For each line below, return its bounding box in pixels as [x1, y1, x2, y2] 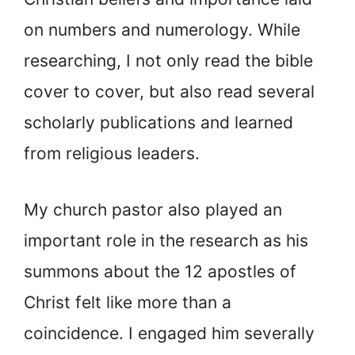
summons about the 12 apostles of [24, 261, 296, 281]
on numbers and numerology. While [24, 20, 300, 40]
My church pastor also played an [24, 199, 282, 219]
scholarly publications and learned [24, 113, 293, 133]
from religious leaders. [24, 143, 200, 164]
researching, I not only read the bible [24, 51, 313, 71]
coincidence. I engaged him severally [24, 323, 315, 343]
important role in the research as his [24, 230, 308, 250]
